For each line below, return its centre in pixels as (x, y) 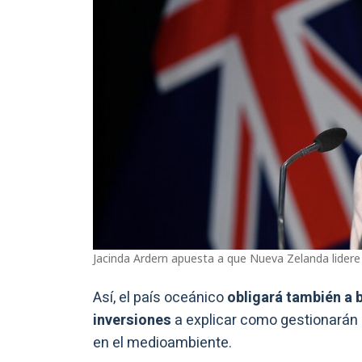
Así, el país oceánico (160, 298)
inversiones (132, 321)
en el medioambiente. (162, 343)
